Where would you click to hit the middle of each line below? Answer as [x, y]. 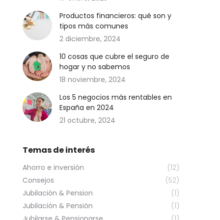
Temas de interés [59, 150]
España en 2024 [87, 108]
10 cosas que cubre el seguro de [114, 56]
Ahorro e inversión [53, 167]
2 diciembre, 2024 [90, 39]
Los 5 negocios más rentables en [116, 97]
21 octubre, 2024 [87, 120]
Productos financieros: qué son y [115, 16]
